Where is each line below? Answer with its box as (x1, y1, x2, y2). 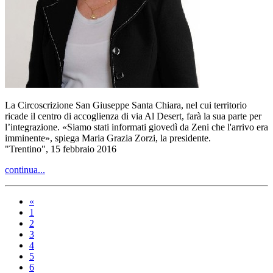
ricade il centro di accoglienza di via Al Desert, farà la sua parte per (5, 110, 261, 121)
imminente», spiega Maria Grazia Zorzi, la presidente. (5, 132, 211, 143)
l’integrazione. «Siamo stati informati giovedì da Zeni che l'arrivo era (5, 121, 268, 132)
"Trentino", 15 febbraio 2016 (5, 143, 116, 154)
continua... (5, 164, 45, 175)
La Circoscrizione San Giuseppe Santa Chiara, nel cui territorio (5, 99, 247, 110)
